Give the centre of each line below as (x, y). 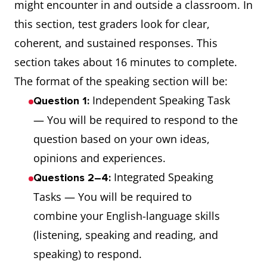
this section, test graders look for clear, (112, 24)
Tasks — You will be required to (113, 197)
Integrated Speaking (162, 177)
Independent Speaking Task (160, 100)
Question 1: (61, 101)
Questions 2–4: (72, 178)
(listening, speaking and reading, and (126, 235)
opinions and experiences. (100, 158)
